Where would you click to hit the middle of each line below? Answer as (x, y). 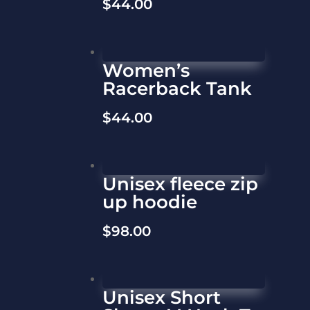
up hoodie (150, 202)
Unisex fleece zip (181, 184)
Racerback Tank (177, 88)
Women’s (146, 70)
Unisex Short (162, 297)
